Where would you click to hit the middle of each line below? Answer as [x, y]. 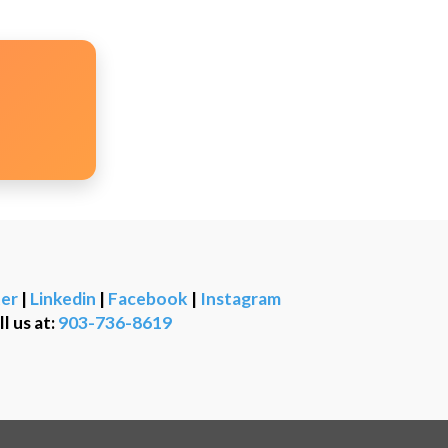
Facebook [147, 299]
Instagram [240, 299]
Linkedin [62, 299]
